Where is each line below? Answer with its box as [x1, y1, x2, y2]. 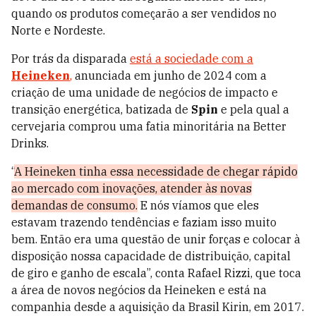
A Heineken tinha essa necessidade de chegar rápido [14, 164, 298, 179]
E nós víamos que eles [138, 198, 259, 213]
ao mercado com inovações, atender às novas [11, 181, 252, 196]
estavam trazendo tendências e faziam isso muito [11, 215, 276, 230]
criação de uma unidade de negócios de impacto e [11, 85, 278, 100]
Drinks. [11, 136, 51, 151]
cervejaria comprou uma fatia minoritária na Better [11, 119, 286, 134]
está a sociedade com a [130, 51, 253, 66]
